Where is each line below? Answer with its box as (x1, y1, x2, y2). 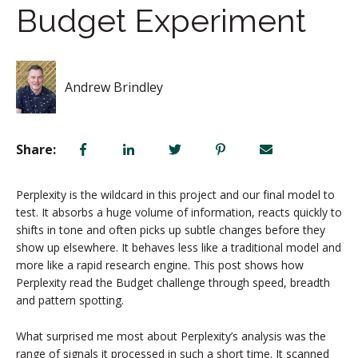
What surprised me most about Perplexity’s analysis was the (16, 328, 326, 344)
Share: (16, 141, 56, 159)
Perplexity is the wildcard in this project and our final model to (16, 187, 335, 203)
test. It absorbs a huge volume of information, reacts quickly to (16, 205, 342, 221)
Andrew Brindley (65, 78, 164, 97)
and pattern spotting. (16, 292, 124, 308)
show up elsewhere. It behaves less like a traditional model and (16, 240, 341, 256)
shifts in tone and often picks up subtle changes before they (16, 222, 325, 238)
